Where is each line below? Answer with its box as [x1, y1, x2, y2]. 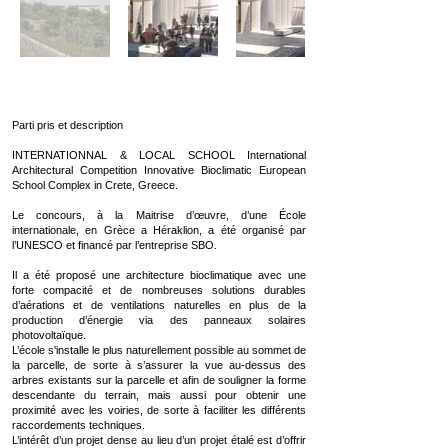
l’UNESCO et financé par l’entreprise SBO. [12, 239, 220, 251]
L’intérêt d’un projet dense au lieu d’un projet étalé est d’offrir [12, 434, 306, 446]
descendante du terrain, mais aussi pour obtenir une [12, 389, 306, 401]
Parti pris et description [12, 119, 123, 131]
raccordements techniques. [12, 419, 145, 431]
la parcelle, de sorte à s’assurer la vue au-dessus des [12, 359, 306, 371]
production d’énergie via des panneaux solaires [12, 314, 306, 326]
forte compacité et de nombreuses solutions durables [12, 284, 306, 296]
